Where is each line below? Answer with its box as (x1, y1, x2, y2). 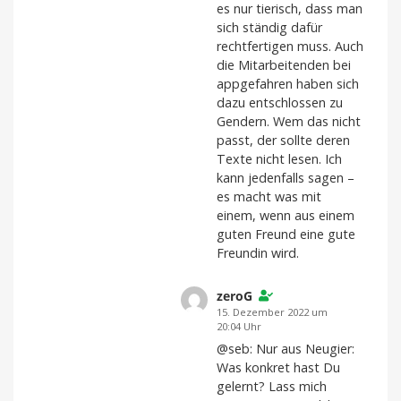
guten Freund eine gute (217, 226, 355, 243)
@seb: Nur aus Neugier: (217, 339, 354, 357)
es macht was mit (217, 188, 321, 206)
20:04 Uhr (217, 320, 261, 334)
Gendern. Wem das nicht (217, 113, 361, 131)
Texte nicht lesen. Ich (217, 150, 342, 168)
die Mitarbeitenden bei (217, 56, 351, 74)
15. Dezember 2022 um (217, 305, 328, 320)
